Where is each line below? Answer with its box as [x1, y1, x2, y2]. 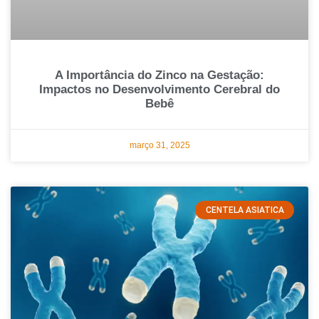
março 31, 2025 [129, 140, 190, 150]
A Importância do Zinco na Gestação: [55, 68, 264, 82]
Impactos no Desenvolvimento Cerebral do [39, 83, 280, 96]
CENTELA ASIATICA [205, 205, 284, 216]
